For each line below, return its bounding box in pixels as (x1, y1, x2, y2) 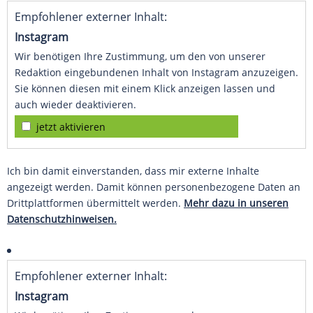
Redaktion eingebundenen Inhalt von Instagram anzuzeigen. (15, 66, 298, 80)
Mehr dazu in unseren (184, 196, 289, 210)
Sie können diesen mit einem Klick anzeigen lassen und (15, 82, 275, 96)
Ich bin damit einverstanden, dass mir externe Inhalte (7, 164, 259, 178)
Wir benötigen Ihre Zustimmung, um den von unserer (15, 50, 265, 64)
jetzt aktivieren (36, 120, 105, 134)
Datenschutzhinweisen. (7, 212, 117, 226)
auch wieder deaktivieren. (15, 98, 136, 112)
